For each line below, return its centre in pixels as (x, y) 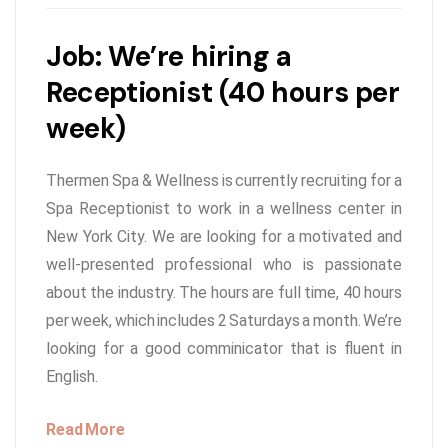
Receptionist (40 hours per (223, 93)
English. (72, 377)
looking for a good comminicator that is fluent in (224, 349)
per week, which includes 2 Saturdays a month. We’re (224, 321)
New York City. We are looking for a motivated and (224, 237)
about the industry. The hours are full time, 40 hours (224, 293)
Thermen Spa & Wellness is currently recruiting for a (224, 181)
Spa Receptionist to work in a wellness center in (224, 209)
